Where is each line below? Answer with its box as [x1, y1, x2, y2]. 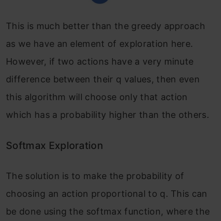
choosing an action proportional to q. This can [6, 188, 208, 199]
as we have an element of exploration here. [6, 38, 193, 49]
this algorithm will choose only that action [6, 92, 188, 103]
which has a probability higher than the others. [6, 110, 210, 120]
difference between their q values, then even [6, 74, 200, 85]
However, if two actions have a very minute [6, 56, 194, 67]
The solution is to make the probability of [6, 171, 184, 182]
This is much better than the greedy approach [6, 21, 206, 32]
